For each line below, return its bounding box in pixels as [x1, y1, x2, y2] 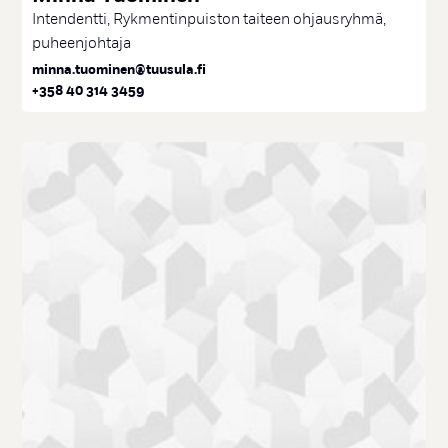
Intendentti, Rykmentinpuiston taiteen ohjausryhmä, [32, 10, 387, 29]
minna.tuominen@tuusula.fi [32, 62, 207, 79]
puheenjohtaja [32, 34, 132, 53]
